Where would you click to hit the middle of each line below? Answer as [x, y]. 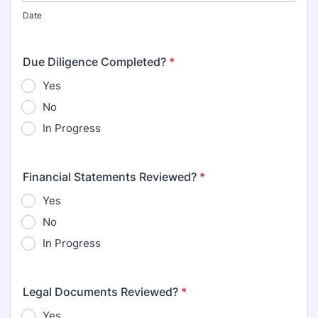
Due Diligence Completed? [94, 62]
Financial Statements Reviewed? [110, 177]
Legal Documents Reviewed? [100, 292]
